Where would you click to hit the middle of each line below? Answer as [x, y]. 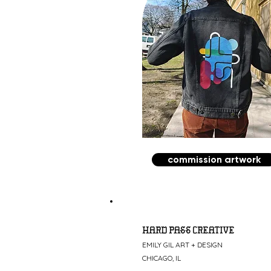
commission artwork [214, 160]
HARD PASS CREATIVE [188, 231]
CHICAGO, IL [162, 258]
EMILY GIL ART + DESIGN [182, 245]
